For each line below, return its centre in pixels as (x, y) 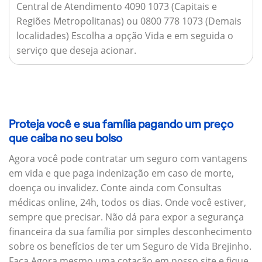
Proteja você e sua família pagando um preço (121, 125)
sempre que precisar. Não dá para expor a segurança (126, 217)
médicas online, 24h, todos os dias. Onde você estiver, (127, 202)
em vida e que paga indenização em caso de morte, (121, 173)
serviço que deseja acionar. (76, 50)
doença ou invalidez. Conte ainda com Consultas (115, 187)
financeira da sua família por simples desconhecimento (130, 231)
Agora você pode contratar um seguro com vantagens (128, 158)
